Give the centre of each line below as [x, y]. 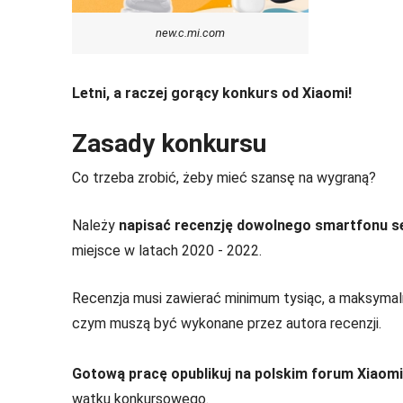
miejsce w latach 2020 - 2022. [167, 250]
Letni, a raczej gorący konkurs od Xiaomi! [212, 93]
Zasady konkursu [169, 143]
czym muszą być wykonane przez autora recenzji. [228, 323]
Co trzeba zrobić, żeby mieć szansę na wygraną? [224, 177]
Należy [95, 225]
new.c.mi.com [190, 32]
